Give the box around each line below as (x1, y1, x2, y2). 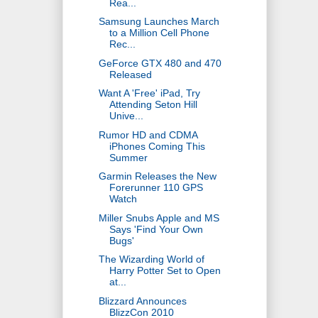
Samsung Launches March (98, 16, 219, 28)
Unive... (109, 110, 143, 122)
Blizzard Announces (98, 295, 187, 307)
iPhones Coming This (109, 140, 205, 152)
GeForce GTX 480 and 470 (98, 57, 221, 69)
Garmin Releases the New (98, 170, 216, 182)
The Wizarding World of (98, 253, 204, 265)
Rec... (109, 38, 136, 50)
